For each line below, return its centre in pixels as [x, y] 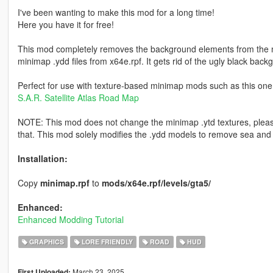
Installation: [42, 158]
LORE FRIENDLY [106, 241]
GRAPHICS [46, 241]
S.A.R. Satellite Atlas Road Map [78, 97]
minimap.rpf [65, 183]
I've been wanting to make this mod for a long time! [116, 12]
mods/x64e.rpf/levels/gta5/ [156, 183]
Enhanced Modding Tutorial [70, 219]
